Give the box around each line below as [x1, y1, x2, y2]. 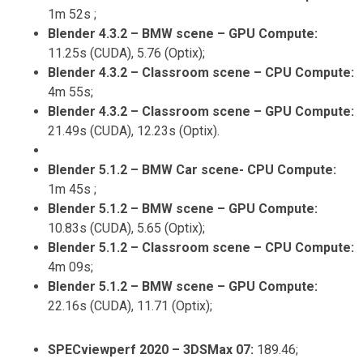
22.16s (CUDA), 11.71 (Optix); [47, 297, 212, 314]
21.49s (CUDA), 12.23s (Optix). [47, 122, 220, 139]
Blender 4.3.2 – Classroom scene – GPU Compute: [47, 103, 354, 119]
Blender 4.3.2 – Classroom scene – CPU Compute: [47, 64, 354, 80]
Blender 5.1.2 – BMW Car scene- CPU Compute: [47, 161, 336, 177]
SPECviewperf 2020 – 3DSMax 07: [47, 341, 254, 357]
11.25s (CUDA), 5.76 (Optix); [47, 45, 205, 61]
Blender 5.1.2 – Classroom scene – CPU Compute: [47, 239, 354, 255]
